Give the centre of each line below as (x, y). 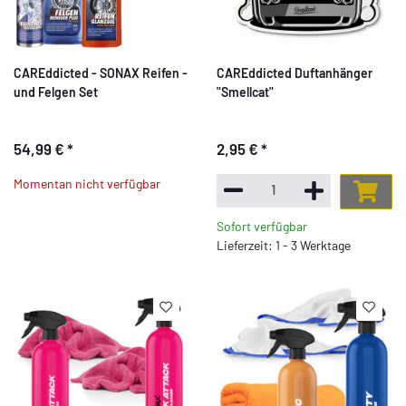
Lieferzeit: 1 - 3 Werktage (284, 245)
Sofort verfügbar (262, 226)
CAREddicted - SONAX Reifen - (101, 72)
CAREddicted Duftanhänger (295, 72)
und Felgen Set (56, 92)
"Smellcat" (245, 92)
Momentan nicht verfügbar (87, 184)
